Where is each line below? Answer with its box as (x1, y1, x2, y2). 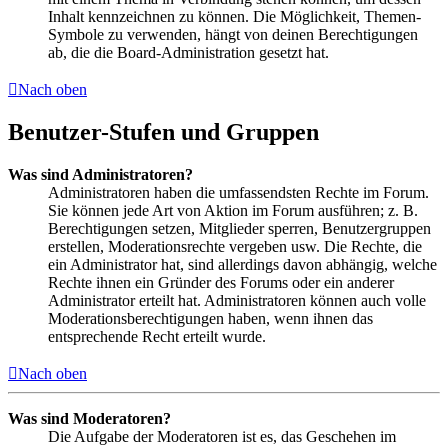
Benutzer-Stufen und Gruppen (8, 119, 319, 146)
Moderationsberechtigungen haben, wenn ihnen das (48, 310, 373, 328)
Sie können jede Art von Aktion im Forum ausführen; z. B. (48, 202, 418, 220)
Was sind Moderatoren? (8, 410, 171, 428)
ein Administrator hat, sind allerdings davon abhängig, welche (48, 256, 437, 274)
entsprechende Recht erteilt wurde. (48, 328, 266, 346)
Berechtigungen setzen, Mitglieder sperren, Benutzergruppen (48, 220, 431, 238)
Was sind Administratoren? (8, 166, 193, 184)
